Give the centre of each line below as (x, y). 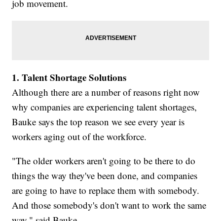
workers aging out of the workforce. (79, 136)
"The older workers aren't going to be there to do (104, 160)
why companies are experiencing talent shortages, (105, 107)
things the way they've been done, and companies (105, 175)
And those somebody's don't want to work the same (109, 205)
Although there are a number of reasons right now (106, 92)
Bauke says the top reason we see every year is (98, 121)
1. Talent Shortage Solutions (69, 77)
